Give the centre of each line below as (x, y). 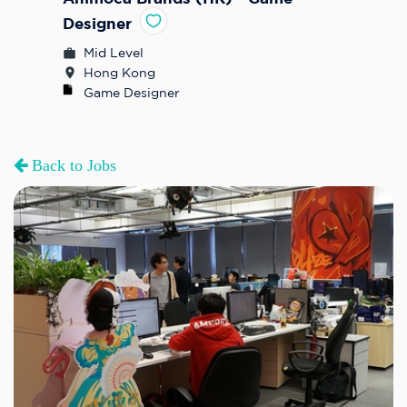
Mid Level (114, 52)
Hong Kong (119, 72)
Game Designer (132, 92)
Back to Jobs (72, 165)
